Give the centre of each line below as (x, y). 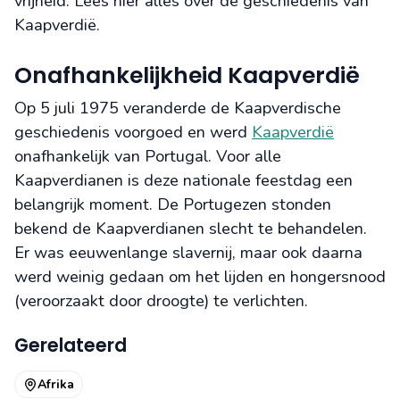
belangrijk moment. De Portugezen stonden (173, 204)
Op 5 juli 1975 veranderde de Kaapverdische (178, 108)
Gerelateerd (71, 345)
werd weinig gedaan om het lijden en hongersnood (200, 277)
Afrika (56, 384)
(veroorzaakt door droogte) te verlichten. (161, 301)
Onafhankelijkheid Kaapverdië (187, 75)
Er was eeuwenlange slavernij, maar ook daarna (188, 253)
